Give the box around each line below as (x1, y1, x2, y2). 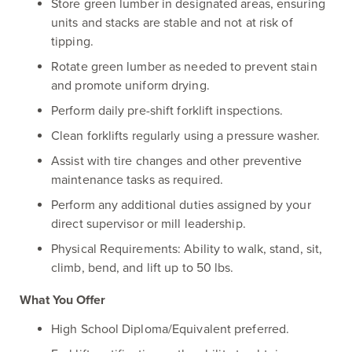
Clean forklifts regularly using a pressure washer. (51, 128, 320, 144)
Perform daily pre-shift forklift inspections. (51, 103, 284, 119)
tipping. (51, 34, 93, 49)
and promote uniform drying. (51, 78, 210, 93)
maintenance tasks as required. (51, 172, 224, 188)
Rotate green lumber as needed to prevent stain (51, 59, 317, 75)
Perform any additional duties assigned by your (51, 197, 311, 213)
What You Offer (20, 292, 105, 308)
